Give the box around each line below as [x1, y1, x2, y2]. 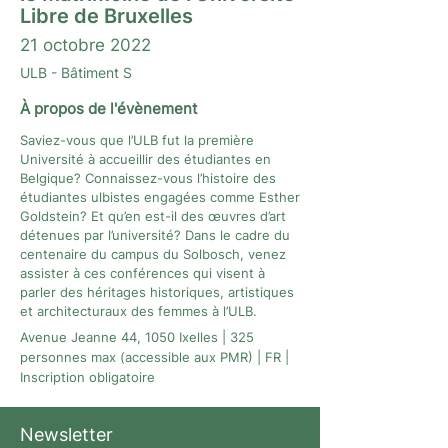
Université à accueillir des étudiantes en [20, 151, 271, 167]
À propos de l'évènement [20, 99, 197, 118]
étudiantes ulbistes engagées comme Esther [20, 189, 300, 205]
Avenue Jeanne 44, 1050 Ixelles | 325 [20, 329, 254, 345]
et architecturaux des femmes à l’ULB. [20, 303, 257, 319]
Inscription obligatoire [20, 369, 155, 385]
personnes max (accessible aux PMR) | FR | [20, 349, 289, 365]
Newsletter [20, 424, 113, 445]
